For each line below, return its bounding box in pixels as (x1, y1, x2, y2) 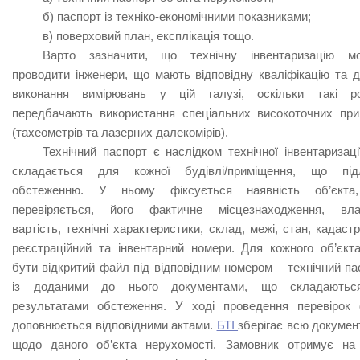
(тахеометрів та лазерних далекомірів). (12, 125, 228, 139)
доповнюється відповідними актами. (12, 317, 217, 332)
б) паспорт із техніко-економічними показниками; (42, 9, 311, 23)
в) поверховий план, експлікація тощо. (42, 28, 254, 43)
